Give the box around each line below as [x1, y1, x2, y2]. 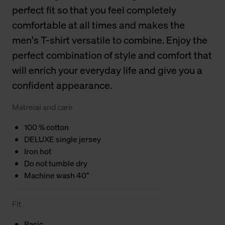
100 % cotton [24, 122, 69, 133]
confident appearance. [12, 78, 112, 92]
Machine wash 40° [24, 170, 89, 181]
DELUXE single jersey [24, 134, 101, 145]
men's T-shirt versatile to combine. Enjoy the [12, 33, 207, 47]
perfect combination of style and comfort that [12, 48, 212, 62]
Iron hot [24, 146, 51, 157]
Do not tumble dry [24, 158, 87, 169]
